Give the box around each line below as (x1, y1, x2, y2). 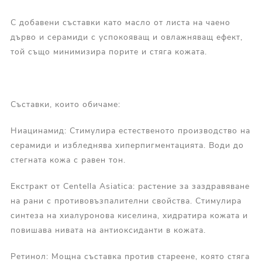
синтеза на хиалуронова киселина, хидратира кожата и (10, 210, 248, 222)
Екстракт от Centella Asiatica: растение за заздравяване (10, 181, 250, 192)
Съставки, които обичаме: (10, 99, 120, 111)
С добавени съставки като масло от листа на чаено (10, 17, 230, 29)
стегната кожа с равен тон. (10, 154, 126, 166)
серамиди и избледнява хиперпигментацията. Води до (10, 140, 244, 151)
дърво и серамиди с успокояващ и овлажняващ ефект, (10, 32, 243, 43)
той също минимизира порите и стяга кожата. (10, 46, 207, 58)
